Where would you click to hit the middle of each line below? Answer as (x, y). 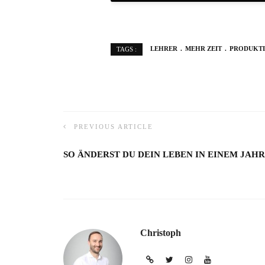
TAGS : (127, 49)
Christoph (161, 233)
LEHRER (164, 49)
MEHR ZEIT (203, 49)
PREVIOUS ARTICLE (114, 127)
